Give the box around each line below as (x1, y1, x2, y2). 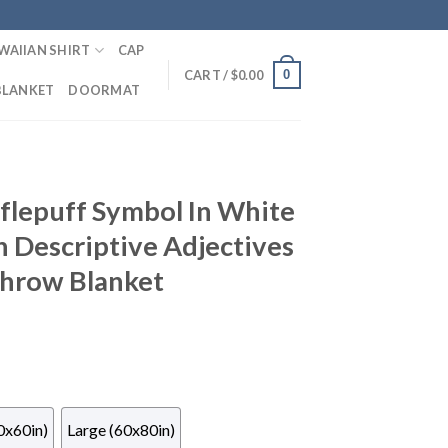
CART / (183, 67, 231, 83)
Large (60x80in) (66, 419, 175, 439)
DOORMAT (68, 82, 141, 98)
